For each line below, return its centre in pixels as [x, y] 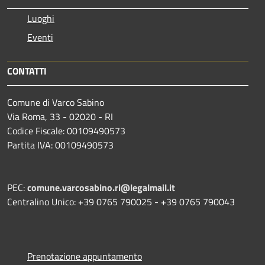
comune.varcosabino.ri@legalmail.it [101, 187]
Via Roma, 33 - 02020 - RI [60, 116]
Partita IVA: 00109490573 [60, 145]
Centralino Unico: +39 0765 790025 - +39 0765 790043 [121, 201]
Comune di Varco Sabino [56, 102]
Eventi [40, 37]
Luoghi [41, 18]
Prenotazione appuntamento [85, 256]
